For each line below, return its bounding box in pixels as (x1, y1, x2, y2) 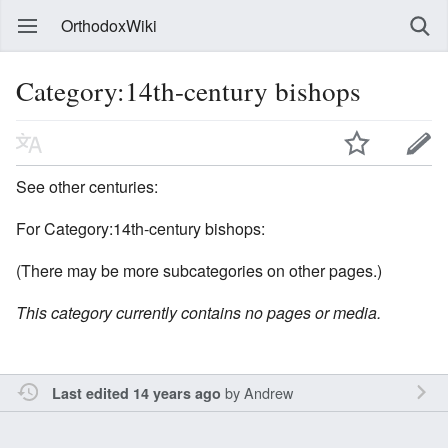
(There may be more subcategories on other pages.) (16, 258, 382, 282)
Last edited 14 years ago (51, 382, 221, 403)
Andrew (243, 381, 293, 403)
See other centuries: (16, 174, 158, 198)
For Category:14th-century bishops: (16, 216, 265, 240)
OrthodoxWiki (61, 14, 157, 37)
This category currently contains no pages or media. (16, 300, 381, 324)
